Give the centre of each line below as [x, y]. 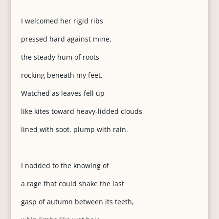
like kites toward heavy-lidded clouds [81, 111]
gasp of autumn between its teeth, [77, 202]
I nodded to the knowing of [65, 165]
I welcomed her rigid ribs [62, 21]
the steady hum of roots [60, 57]
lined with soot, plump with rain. [74, 129]
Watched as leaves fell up [63, 93]
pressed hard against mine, [66, 39]
